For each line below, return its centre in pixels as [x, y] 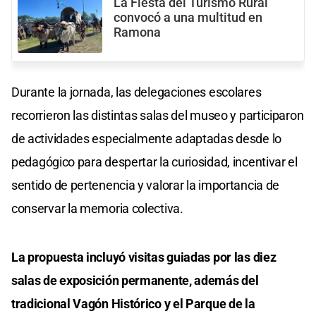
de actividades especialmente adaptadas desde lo [146, 138]
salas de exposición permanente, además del [135, 280]
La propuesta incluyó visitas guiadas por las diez [144, 257]
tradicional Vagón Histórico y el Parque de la [133, 303]
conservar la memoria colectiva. [97, 208]
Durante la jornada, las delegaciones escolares [136, 92]
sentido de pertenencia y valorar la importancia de [146, 185]
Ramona [137, 33]
